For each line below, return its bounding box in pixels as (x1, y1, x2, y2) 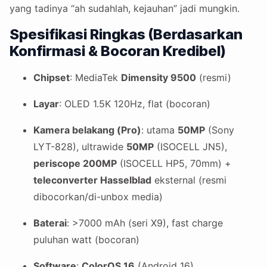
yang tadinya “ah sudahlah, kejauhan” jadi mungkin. (10, 2, 240, 15)
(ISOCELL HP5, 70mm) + (117, 157, 231, 170)
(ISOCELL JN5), (154, 141, 227, 153)
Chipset (33, 72, 70, 84)
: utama (141, 124, 178, 136)
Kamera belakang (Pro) (33, 124, 141, 136)
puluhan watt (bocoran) (33, 234, 139, 246)
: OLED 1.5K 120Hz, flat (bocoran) (59, 98, 210, 110)
